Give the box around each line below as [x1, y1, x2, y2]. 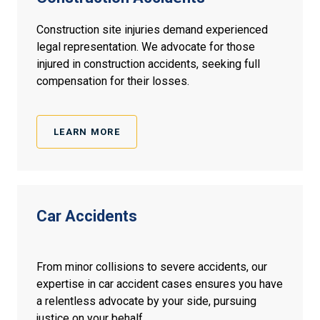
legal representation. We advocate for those [36, 40, 255, 54]
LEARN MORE [54, 126, 120, 138]
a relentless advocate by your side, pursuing [36, 294, 256, 309]
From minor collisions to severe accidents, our [36, 260, 267, 274]
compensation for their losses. [36, 74, 189, 89]
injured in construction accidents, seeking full [36, 57, 260, 71]
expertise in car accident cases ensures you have [36, 277, 283, 291]
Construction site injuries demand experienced [36, 23, 268, 37]
